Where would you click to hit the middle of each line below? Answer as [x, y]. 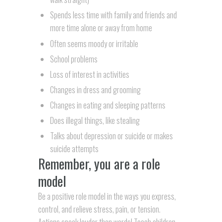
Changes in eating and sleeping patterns [108, 105]
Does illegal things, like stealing [95, 121]
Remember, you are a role [99, 164]
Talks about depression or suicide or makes [111, 136]
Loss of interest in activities [89, 74]
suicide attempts [74, 149]
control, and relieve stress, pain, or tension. [99, 209]
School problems [74, 59]
